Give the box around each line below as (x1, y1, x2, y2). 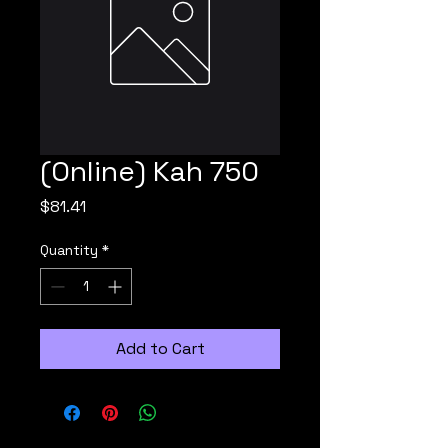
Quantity (40, 241, 98, 259)
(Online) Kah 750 (40, 153, 259, 189)
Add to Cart (115, 338, 205, 359)
